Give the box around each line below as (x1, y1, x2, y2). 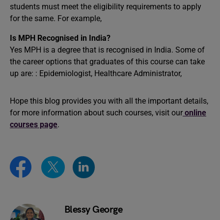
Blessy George (64, 203, 122, 216)
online (183, 108, 206, 117)
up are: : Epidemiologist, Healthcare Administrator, (10, 69, 184, 78)
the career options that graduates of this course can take (10, 57, 205, 66)
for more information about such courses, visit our (10, 108, 183, 117)
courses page (10, 120, 57, 129)
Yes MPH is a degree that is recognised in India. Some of (10, 45, 205, 55)
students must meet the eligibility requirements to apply (10, 2, 201, 11)
